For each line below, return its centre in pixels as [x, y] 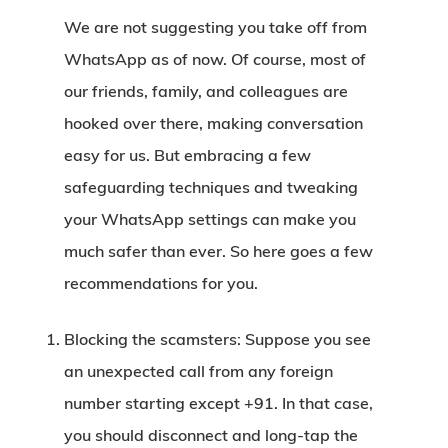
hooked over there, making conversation [213, 123]
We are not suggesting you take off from [215, 27]
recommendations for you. [161, 283]
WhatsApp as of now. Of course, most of [215, 59]
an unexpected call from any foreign [198, 371]
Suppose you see [306, 339]
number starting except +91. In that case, [218, 403]
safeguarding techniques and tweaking [211, 187]
